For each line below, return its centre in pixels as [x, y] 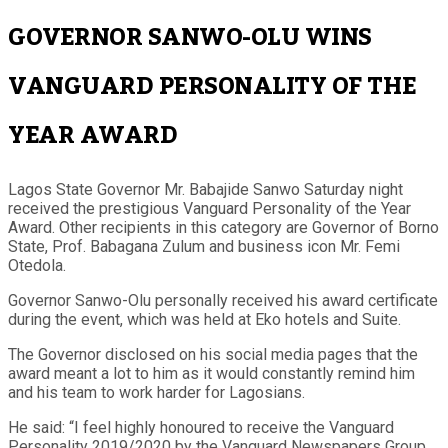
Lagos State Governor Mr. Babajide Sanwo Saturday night [205, 189]
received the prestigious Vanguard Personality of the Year [209, 208]
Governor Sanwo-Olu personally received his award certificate [223, 300]
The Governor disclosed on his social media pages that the [213, 354]
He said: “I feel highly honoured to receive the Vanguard [201, 427]
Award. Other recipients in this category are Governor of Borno [223, 227]
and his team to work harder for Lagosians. [156, 392]
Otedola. [37, 265]
